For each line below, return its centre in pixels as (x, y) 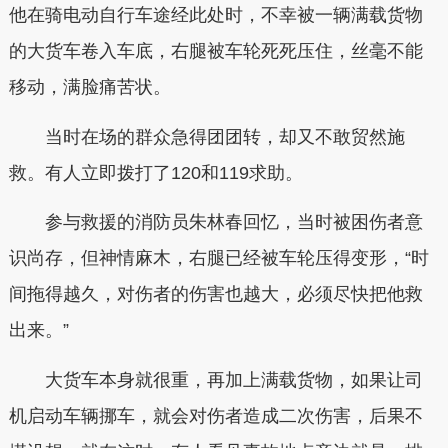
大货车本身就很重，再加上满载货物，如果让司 (215, 379)
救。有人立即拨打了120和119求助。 (155, 172)
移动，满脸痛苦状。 (89, 87)
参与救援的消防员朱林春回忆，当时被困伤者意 (215, 222)
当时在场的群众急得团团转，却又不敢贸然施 (206, 136)
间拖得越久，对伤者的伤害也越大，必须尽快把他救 (215, 294)
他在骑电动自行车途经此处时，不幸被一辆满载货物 (215, 15)
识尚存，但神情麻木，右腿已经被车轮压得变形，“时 (218, 258)
